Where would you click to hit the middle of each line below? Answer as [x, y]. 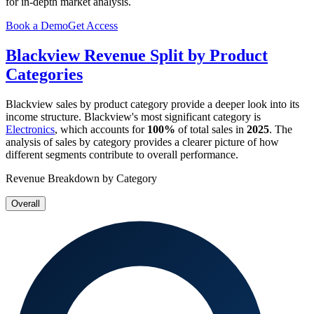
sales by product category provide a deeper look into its [176, 104]
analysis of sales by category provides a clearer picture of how [142, 142]
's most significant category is [196, 117]
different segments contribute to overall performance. [122, 155]
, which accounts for [101, 130]
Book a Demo [37, 26]
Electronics [30, 130]
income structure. [45, 117]
